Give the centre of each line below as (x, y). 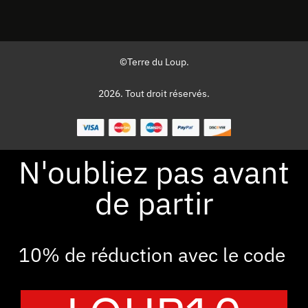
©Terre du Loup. (154, 62)
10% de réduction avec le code (154, 254)
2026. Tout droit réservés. (154, 94)
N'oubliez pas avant (154, 172)
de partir (154, 202)
